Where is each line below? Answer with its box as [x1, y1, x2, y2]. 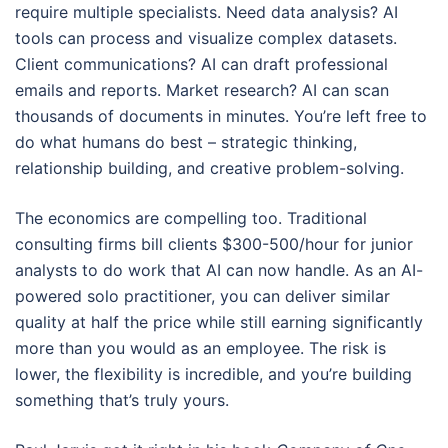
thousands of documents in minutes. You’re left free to [15, 106, 427, 126]
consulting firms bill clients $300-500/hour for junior [15, 234, 413, 254]
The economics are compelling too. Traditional [15, 208, 367, 228]
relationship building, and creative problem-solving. [15, 158, 404, 178]
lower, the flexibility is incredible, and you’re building [15, 364, 412, 384]
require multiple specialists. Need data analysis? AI [15, 2, 398, 22]
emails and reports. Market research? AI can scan [15, 80, 389, 100]
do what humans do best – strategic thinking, [15, 132, 357, 152]
